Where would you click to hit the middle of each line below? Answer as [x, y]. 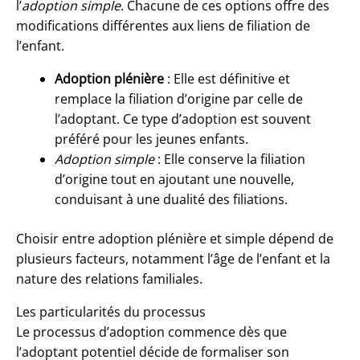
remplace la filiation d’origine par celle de [179, 99]
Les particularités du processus [111, 312]
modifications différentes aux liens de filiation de [163, 26]
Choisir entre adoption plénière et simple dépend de [175, 239]
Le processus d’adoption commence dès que [151, 332]
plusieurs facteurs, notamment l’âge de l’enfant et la [173, 259]
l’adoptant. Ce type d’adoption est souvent [183, 119]
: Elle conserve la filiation [230, 160]
